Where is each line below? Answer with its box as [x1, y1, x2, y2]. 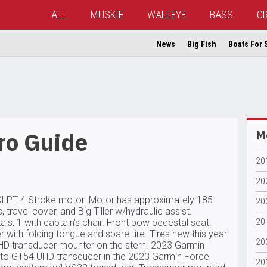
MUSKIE [91, 8, 123, 21]
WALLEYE [147, 8, 186, 21]
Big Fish [187, 39, 216, 49]
